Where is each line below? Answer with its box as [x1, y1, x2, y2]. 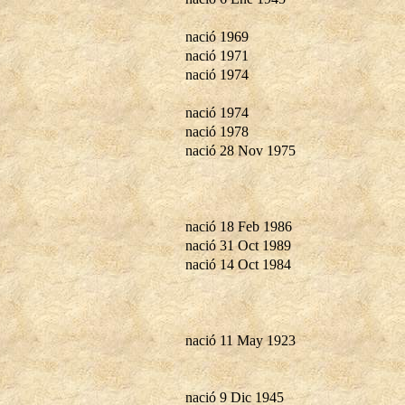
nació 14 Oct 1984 [185, 256, 291, 272]
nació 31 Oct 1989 [185, 237, 291, 253]
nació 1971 [185, 47, 249, 63]
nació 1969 [185, 28, 249, 44]
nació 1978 [185, 123, 249, 139]
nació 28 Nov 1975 [185, 142, 296, 158]
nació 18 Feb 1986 [185, 218, 292, 234]
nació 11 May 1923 [185, 332, 296, 348]
